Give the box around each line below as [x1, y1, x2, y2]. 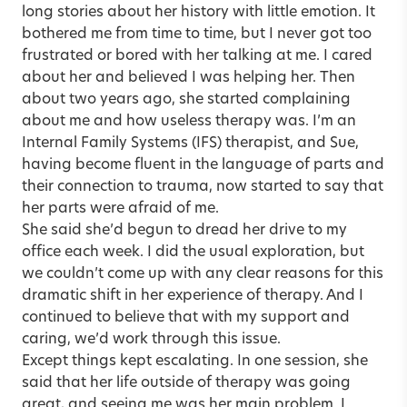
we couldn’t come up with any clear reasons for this [22, 266, 383, 282]
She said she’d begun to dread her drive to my [22, 223, 347, 238]
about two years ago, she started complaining [22, 92, 351, 107]
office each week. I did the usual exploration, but [22, 244, 364, 260]
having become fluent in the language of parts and [22, 157, 384, 173]
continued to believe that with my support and [22, 310, 350, 325]
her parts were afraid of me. [22, 201, 219, 216]
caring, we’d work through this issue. [22, 332, 281, 347]
